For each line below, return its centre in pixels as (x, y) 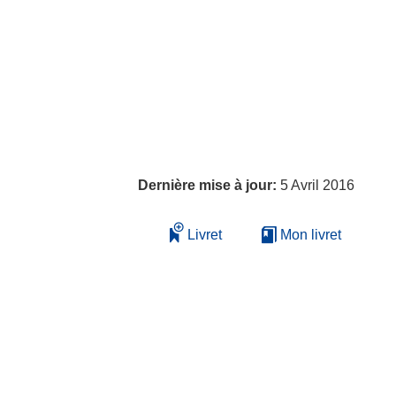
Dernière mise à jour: (209, 185)
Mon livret (309, 235)
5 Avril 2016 (317, 185)
